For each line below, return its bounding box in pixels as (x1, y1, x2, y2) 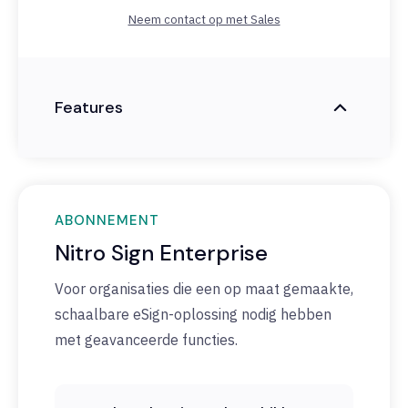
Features (55, 96, 123, 118)
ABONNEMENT (55, 211, 159, 230)
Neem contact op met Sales (127, 12, 280, 28)
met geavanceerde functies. (55, 331, 238, 350)
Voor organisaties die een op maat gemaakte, (55, 280, 353, 299)
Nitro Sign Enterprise (55, 239, 268, 268)
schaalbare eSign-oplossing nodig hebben (55, 305, 331, 324)
